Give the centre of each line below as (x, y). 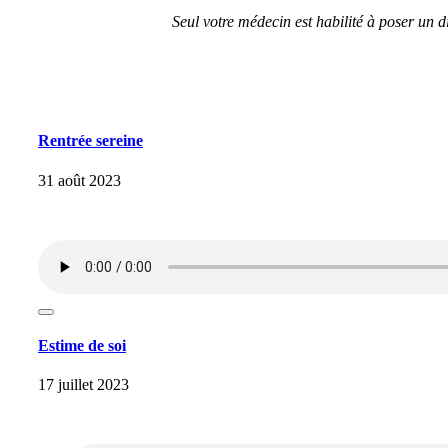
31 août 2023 (79, 180)
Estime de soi (82, 345)
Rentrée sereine (90, 141)
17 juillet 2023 (83, 385)
